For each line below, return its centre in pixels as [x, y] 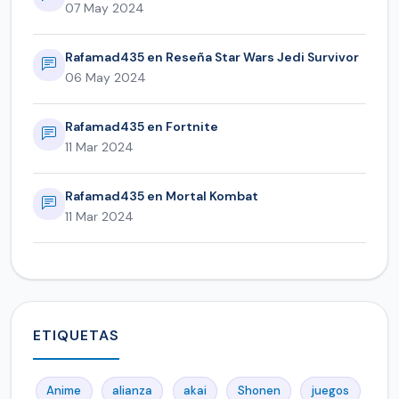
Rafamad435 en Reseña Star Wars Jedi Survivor [212, 57]
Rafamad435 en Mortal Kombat [162, 195]
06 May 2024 [106, 77]
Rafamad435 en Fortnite [142, 126]
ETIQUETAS [76, 335]
